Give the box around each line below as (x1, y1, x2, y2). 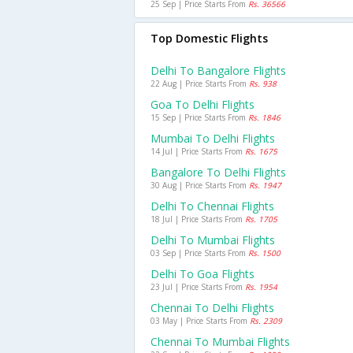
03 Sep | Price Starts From (150, 247, 248, 258)
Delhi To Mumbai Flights (150, 232, 275, 247)
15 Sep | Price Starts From (150, 112, 248, 123)
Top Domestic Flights (150, 31, 268, 46)
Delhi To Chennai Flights (150, 199, 274, 214)
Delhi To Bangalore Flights (150, 63, 286, 78)
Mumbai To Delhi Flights (150, 131, 275, 146)
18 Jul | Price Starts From (150, 214, 245, 225)
